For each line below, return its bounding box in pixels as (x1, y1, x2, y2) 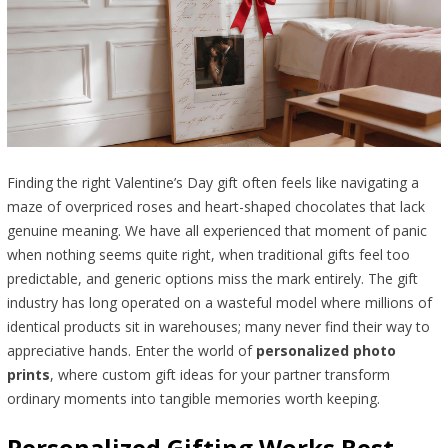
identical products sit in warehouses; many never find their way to (6, 317, 430, 337)
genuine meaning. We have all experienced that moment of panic (6, 221, 427, 241)
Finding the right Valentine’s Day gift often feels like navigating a (6, 173, 419, 193)
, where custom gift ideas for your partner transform (49, 365, 390, 385)
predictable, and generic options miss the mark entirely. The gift (6, 269, 418, 289)
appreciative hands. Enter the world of (6, 341, 256, 361)
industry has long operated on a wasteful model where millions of (6, 293, 432, 313)
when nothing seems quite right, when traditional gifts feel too (6, 245, 410, 265)
